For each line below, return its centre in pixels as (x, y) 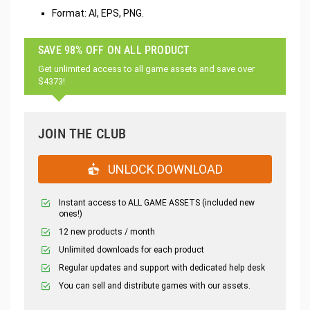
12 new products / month (107, 231)
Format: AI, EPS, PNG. (98, 13)
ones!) (71, 213)
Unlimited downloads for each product (131, 249)
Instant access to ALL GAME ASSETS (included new (157, 202)
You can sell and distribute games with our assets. (155, 285)
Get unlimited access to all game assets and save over (146, 69)
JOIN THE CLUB (82, 133)
